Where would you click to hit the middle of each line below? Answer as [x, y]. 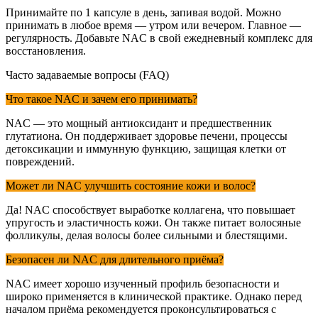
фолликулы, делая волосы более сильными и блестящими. [147, 236]
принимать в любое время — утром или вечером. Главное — [153, 26]
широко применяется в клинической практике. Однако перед [154, 297]
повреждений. [40, 162]
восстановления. [46, 51]
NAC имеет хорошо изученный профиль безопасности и [143, 284]
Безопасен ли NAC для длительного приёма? [115, 260]
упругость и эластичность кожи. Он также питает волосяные [153, 223]
